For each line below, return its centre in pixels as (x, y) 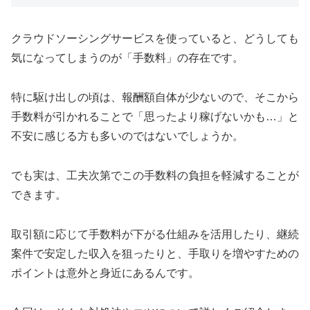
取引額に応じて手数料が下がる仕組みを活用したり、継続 (155, 234)
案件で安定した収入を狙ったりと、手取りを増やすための (155, 253)
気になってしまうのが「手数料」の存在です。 (127, 58)
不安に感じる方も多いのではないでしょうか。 (127, 136)
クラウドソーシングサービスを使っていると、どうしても (155, 39)
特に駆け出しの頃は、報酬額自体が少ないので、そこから (155, 98)
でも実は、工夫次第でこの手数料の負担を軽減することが (155, 175)
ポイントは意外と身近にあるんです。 (105, 273)
